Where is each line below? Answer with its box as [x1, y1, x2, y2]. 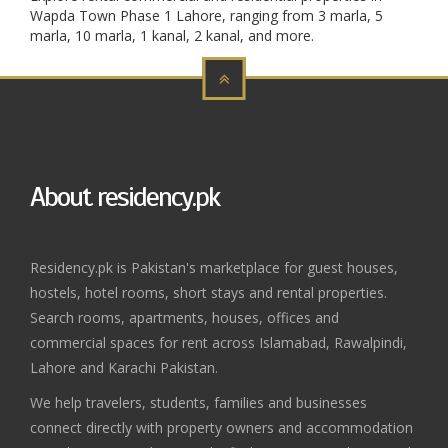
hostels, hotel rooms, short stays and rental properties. [30, 283, 387, 302]
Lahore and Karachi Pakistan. [30, 358, 218, 377]
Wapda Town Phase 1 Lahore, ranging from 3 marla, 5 [30, 6, 383, 25]
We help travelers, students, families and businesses [30, 393, 367, 412]
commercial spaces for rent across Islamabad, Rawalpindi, [30, 333, 407, 352]
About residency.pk [30, 179, 219, 214]
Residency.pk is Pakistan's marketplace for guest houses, [30, 258, 398, 277]
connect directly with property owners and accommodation [30, 418, 413, 437]
